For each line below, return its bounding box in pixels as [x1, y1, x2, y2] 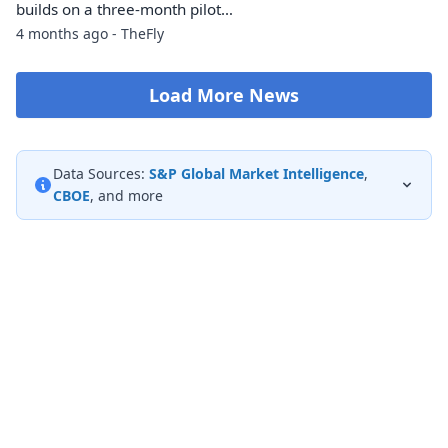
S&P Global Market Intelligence [149, 164, 364, 184]
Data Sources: [53, 164, 145, 184]
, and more [90, 186, 163, 206]
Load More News [149, 83, 299, 108]
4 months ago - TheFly [16, 24, 164, 44]
